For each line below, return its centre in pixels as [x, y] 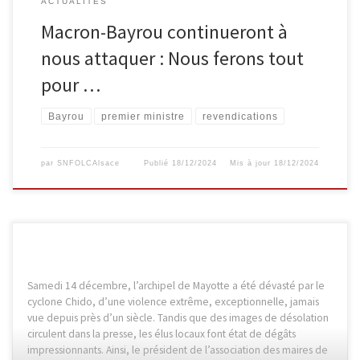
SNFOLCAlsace [88, 164]
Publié [158, 164]
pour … [70, 85]
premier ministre [143, 116]
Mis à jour [252, 164]
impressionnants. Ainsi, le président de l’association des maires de [177, 350]
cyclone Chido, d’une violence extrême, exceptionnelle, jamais [173, 302]
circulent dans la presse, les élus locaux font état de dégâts [161, 334]
